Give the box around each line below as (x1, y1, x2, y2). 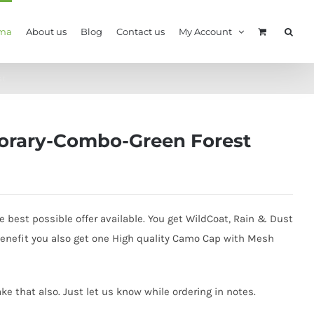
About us (26, 26, 67, 37)
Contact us (116, 26, 165, 37)
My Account (179, 26, 232, 37)
